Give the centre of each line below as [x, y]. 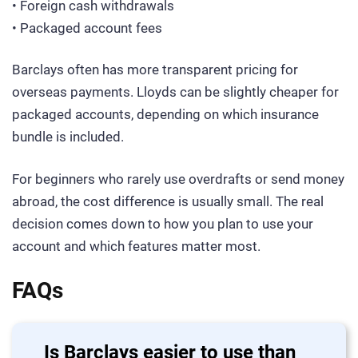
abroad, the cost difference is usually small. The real [168, 202]
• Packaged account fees [87, 28]
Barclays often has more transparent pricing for [155, 70]
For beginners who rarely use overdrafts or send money [178, 179]
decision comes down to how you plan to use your [163, 224]
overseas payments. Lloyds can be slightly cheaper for [175, 92]
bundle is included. [68, 137]
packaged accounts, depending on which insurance [165, 115]
